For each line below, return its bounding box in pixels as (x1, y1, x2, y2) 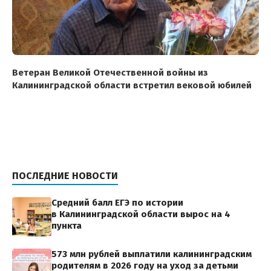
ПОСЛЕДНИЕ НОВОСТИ (12, 170, 118, 182)
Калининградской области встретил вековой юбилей (12, 80, 252, 91)
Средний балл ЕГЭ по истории (51, 197, 183, 209)
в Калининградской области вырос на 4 (51, 209, 230, 220)
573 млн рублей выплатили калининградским (51, 249, 252, 260)
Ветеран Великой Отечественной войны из (12, 67, 208, 79)
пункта (51, 220, 82, 232)
